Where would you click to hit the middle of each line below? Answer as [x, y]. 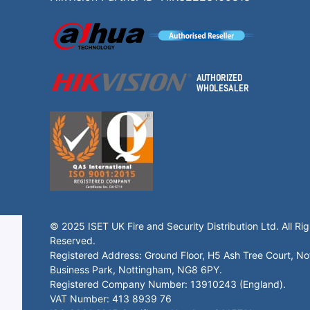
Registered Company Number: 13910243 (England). [168, 284]
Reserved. [73, 240]
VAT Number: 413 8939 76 [111, 299]
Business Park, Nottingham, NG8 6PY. [136, 270]
